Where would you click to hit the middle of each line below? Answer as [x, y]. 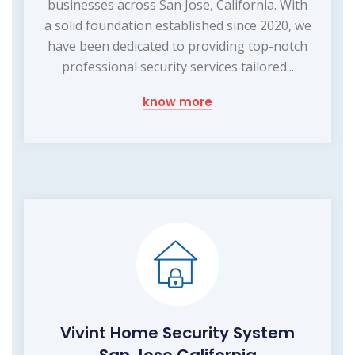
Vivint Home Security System [177, 332]
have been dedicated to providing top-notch [177, 46]
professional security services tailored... [177, 66]
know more [177, 101]
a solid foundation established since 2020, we [177, 25]
